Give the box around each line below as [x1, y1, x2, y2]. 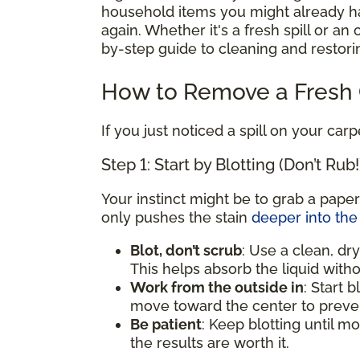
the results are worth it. [130, 333, 289, 351]
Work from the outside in [130, 278, 304, 296]
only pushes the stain [101, 208, 252, 226]
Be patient [130, 315, 202, 333]
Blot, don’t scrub [130, 241, 242, 259]
